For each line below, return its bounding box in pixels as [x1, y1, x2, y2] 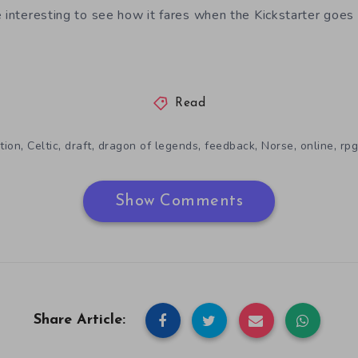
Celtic [27, 138, 58, 153]
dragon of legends [97, 138, 198, 153]
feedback [205, 138, 255, 153]
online [300, 138, 334, 153]
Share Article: [34, 312, 125, 328]
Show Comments [114, 193, 244, 209]
